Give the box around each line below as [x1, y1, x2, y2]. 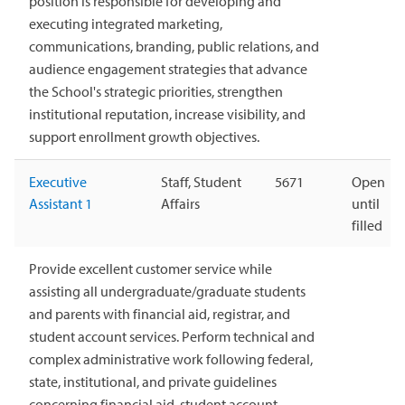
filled [352, 215, 382, 234]
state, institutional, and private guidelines [29, 372, 277, 391]
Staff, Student [161, 172, 241, 191]
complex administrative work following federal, [29, 349, 313, 368]
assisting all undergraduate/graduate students [29, 281, 306, 300]
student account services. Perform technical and [29, 326, 315, 345]
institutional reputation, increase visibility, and [29, 104, 306, 123]
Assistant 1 [29, 193, 92, 212]
